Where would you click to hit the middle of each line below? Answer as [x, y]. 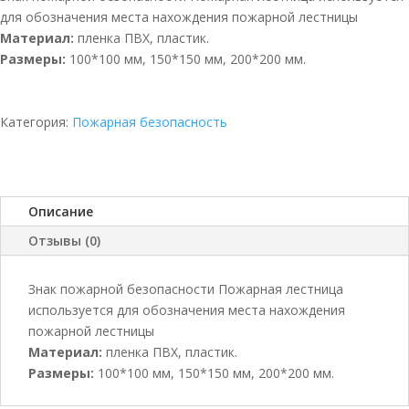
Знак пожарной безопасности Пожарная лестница [186, 288]
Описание [61, 211]
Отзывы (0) [64, 240]
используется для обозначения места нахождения [187, 309]
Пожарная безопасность [150, 121]
